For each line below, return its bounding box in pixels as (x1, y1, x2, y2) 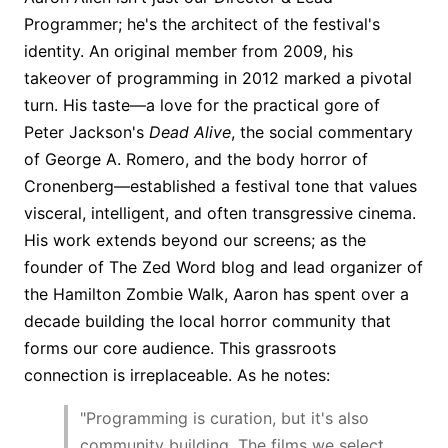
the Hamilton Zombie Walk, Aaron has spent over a (24, 283, 409, 304)
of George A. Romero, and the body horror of (24, 148, 368, 169)
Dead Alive (149, 121, 231, 142)
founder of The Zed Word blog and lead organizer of (24, 256, 423, 277)
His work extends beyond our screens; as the (24, 229, 366, 250)
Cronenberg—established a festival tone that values (24, 175, 417, 196)
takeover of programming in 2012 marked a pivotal (24, 67, 412, 88)
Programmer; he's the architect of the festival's (24, 13, 380, 34)
